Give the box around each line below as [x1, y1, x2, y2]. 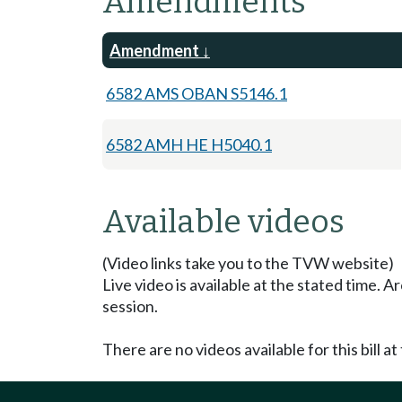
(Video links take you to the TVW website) [102, 252, 394, 273]
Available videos [102, 202, 345, 240]
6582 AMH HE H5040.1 [106, 134, 272, 154]
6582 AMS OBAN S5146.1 [106, 83, 287, 103]
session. [102, 295, 158, 316]
